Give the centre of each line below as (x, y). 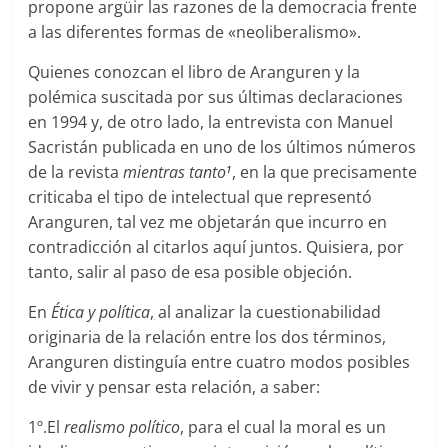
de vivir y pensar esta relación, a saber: (174, 386)
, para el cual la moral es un (283, 426)
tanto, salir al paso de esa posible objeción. (190, 271)
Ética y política (101, 311)
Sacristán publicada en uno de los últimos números (222, 146)
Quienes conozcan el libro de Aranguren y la (194, 71)
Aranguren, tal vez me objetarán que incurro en (208, 221)
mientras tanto (175, 171)
